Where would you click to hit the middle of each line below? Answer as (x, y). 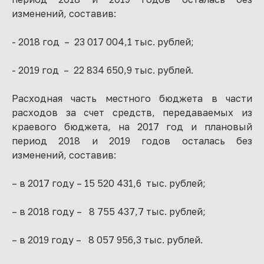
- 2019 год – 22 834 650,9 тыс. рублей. (103, 70)
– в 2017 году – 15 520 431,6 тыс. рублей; (109, 183)
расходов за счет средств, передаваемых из (132, 113)
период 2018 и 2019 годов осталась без (132, 141)
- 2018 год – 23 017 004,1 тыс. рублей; (103, 42)
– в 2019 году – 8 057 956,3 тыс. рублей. (107, 240)
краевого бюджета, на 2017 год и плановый (132, 127)
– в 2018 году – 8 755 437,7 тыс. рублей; (109, 212)
